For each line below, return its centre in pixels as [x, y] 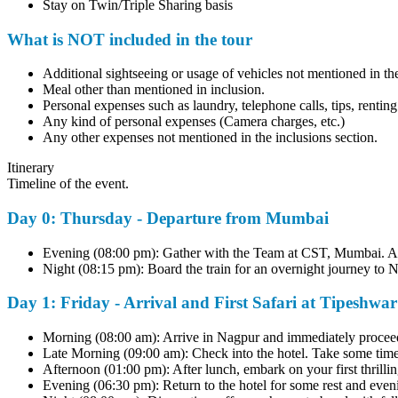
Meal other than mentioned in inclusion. [147, 90]
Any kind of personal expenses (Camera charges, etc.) [187, 122]
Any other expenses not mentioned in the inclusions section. [203, 138]
